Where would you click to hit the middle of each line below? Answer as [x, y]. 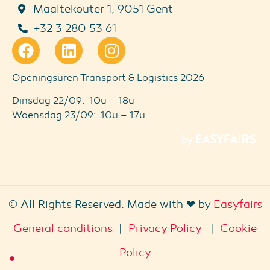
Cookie [238, 228]
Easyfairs [237, 204]
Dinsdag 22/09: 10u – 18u [73, 101]
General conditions [63, 228]
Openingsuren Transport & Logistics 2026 [108, 77]
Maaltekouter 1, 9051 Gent [103, 9]
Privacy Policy [165, 228]
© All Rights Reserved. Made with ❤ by [111, 204]
